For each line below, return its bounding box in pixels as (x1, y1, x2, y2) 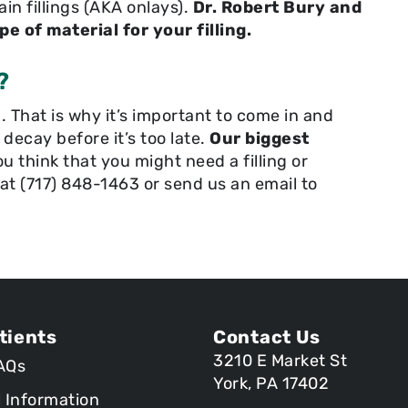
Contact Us (213, 325, 321, 348)
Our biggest (209, 127, 310, 148)
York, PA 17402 (213, 372, 329, 393)
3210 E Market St (213, 350, 347, 371)
